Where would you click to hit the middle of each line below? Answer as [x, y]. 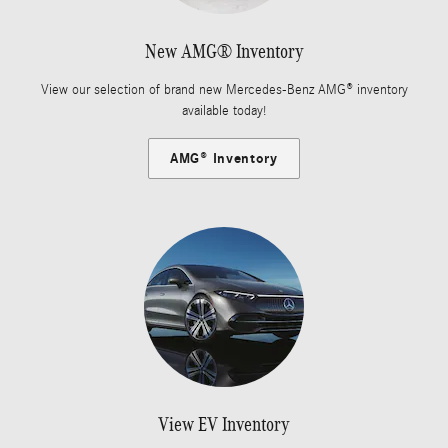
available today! [224, 110]
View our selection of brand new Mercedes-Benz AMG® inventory [224, 89]
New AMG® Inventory [224, 50]
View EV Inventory [224, 424]
